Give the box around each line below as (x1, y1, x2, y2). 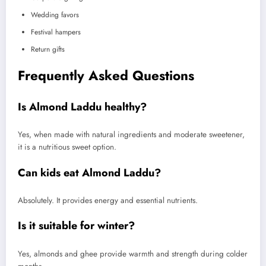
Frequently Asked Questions (18, 66, 194, 85)
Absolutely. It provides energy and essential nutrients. (18, 195, 198, 207)
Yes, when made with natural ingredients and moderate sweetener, (18, 129, 245, 141)
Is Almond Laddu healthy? (18, 99, 147, 115)
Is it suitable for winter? (18, 218, 135, 234)
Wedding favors (31, 9, 79, 21)
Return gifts (31, 44, 65, 55)
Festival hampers (31, 27, 81, 38)
